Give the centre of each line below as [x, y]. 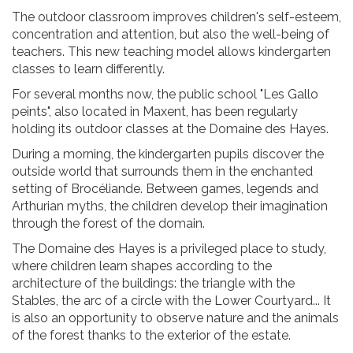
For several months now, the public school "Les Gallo [165, 94]
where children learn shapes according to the [142, 266]
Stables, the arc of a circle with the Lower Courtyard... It [171, 301]
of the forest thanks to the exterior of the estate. [151, 335]
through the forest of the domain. [108, 223]
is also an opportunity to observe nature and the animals [175, 318]
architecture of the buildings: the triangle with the [153, 283]
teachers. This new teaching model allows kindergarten [171, 52]
